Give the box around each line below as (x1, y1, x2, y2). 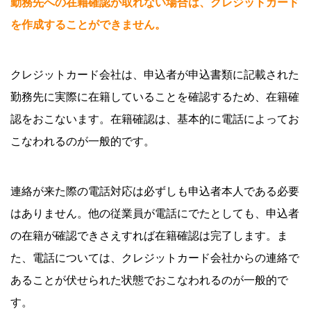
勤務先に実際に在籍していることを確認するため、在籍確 (10, 90, 299, 103)
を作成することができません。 (10, 18, 166, 31)
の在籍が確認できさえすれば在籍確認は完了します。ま (10, 229, 288, 242)
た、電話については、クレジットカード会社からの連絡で (10, 251, 299, 264)
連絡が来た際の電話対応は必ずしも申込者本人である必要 (10, 185, 299, 197)
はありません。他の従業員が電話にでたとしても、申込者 (10, 207, 299, 219)
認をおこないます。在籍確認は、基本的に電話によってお (10, 112, 299, 125)
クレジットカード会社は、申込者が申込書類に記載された (10, 68, 299, 81)
